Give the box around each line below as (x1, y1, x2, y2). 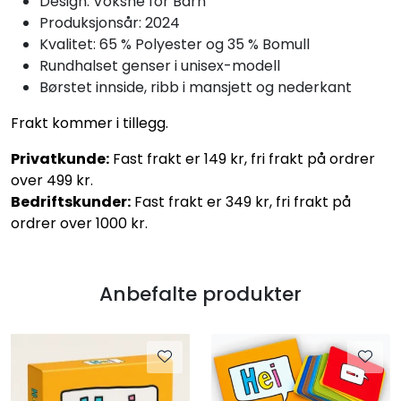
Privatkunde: (11, 148, 109, 169)
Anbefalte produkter (99, 279, 302, 308)
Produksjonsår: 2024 (39, 12, 180, 33)
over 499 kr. (11, 169, 93, 191)
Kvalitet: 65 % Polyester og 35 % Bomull (39, 33, 310, 55)
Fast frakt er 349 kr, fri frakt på (131, 191, 351, 212)
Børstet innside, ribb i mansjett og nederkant (39, 76, 352, 98)
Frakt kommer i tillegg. (11, 112, 168, 133)
